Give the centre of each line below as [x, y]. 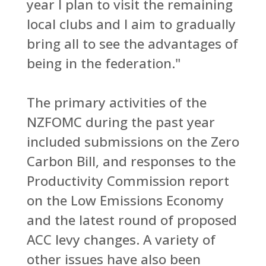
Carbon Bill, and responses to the [131, 161]
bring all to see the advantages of [132, 43]
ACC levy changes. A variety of [121, 239]
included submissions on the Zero [133, 141]
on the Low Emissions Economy [125, 200]
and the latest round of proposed [132, 220]
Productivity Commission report [128, 180]
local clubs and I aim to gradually [131, 24]
